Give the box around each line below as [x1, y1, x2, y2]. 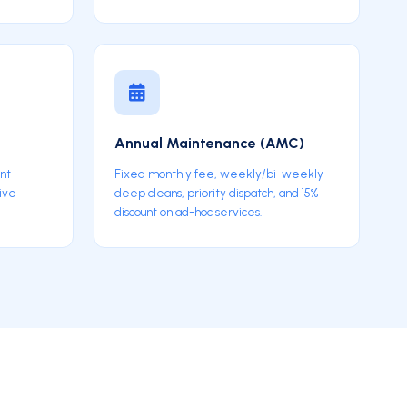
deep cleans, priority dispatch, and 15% [114, 185, 318, 200]
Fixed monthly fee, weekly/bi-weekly [114, 166, 323, 181]
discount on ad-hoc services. [114, 204, 262, 219]
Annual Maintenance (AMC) [114, 134, 304, 152]
